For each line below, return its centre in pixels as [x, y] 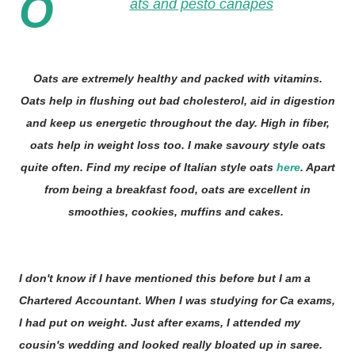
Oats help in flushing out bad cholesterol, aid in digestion [177, 101]
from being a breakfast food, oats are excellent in [177, 189]
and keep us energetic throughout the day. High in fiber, [177, 123]
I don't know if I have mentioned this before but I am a [165, 278]
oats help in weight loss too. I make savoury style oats [177, 145]
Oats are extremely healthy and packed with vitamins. [177, 78]
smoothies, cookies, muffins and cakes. [177, 212]
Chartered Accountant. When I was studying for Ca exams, [177, 300]
